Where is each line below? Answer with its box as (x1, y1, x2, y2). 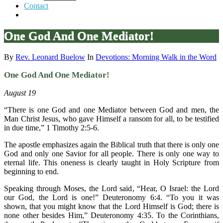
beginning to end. (4, 167, 59, 176)
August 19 (4, 88, 36, 97)
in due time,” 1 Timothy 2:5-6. (4, 123, 99, 132)
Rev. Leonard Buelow (15, 52, 85, 61)
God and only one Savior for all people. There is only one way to (4, 149, 219, 158)
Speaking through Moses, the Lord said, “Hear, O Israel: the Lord (4, 184, 219, 193)
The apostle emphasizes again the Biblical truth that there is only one (4, 140, 219, 149)
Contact (24, 1, 48, 10)
